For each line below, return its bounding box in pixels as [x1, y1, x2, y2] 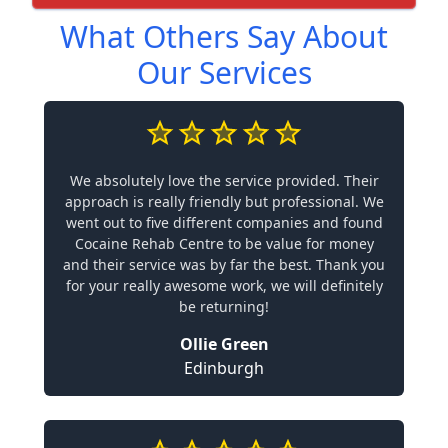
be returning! [179, 297, 269, 316]
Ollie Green [179, 333, 269, 355]
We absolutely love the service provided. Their [69, 171, 379, 190]
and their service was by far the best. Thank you [63, 255, 385, 274]
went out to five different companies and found [65, 213, 383, 232]
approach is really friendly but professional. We [64, 192, 384, 211]
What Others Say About [60, 16, 388, 57]
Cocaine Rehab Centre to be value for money [74, 234, 374, 253]
